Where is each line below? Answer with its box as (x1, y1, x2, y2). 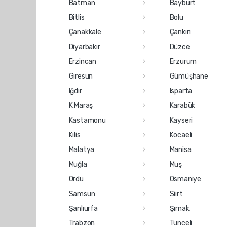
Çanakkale (68, 27, 101, 36)
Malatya (68, 145, 95, 154)
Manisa (169, 145, 192, 154)
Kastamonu (68, 116, 106, 125)
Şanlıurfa (68, 204, 98, 213)
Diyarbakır (68, 42, 100, 51)
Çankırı (169, 27, 191, 36)
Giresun (68, 71, 93, 81)
